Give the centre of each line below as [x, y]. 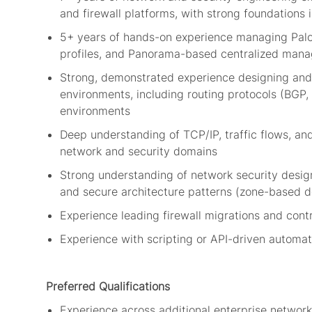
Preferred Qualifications [108, 287]
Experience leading [110, 216]
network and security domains [140, 151]
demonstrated [138, 78]
